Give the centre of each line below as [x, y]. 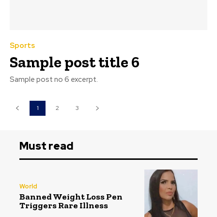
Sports [22, 45]
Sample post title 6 [75, 62]
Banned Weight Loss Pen [71, 196]
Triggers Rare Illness [64, 205]
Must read [46, 146]
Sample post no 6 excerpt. [54, 79]
